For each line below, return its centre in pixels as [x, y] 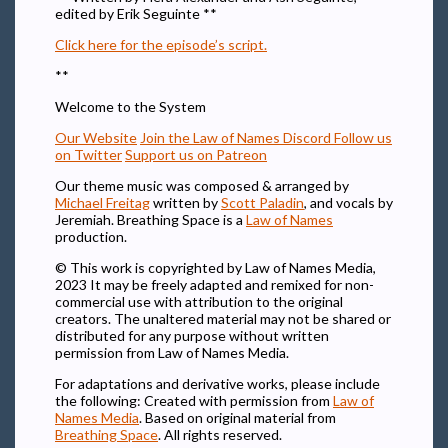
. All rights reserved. [220, 435]
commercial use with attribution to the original [199, 302]
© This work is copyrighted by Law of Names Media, [215, 268]
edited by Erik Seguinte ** [136, 14]
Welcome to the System [130, 107]
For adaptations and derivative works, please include [217, 384]
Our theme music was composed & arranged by [202, 186]
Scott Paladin [262, 203]
